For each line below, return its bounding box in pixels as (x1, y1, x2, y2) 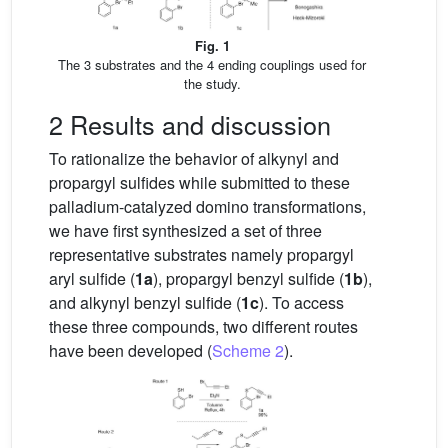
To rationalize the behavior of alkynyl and (49, 147, 339, 171)
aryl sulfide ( (49, 267, 135, 291)
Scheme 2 (212, 339, 284, 363)
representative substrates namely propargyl (49, 243, 354, 267)
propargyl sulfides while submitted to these (49, 171, 350, 195)
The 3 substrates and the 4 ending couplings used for (58, 55, 366, 75)
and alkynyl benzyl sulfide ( (49, 291, 241, 315)
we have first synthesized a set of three (49, 219, 322, 243)
